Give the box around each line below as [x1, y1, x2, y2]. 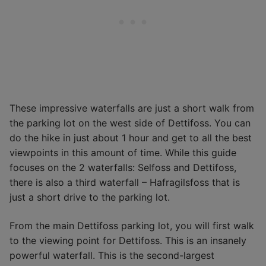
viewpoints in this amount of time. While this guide [9, 147, 236, 159]
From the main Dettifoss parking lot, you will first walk [9, 220, 254, 232]
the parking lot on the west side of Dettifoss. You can [9, 117, 251, 129]
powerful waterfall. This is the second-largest [9, 249, 214, 262]
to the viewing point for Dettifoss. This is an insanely [9, 235, 246, 247]
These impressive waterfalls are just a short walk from [9, 102, 254, 115]
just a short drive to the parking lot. [9, 191, 170, 204]
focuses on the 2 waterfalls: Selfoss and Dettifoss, [9, 161, 236, 174]
